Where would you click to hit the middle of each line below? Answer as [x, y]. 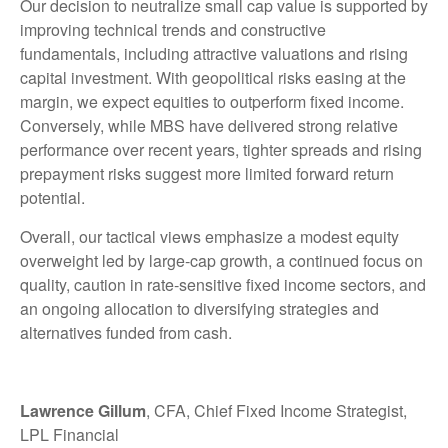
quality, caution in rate [97, 285]
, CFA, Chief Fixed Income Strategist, [276, 411]
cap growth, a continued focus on [306, 261]
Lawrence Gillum [83, 411]
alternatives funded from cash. [126, 333]
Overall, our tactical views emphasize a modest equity [209, 237]
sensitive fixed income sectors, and [302, 285]
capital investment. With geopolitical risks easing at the [213, 78]
